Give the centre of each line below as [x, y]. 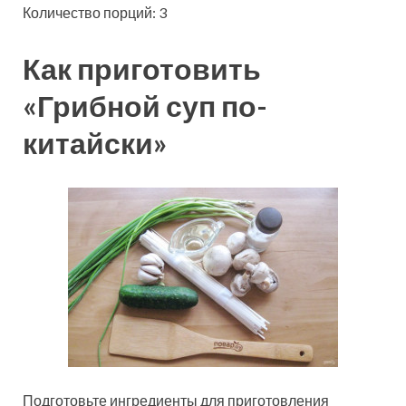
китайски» [95, 143]
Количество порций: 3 [95, 13]
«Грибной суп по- [145, 106]
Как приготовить [142, 69]
